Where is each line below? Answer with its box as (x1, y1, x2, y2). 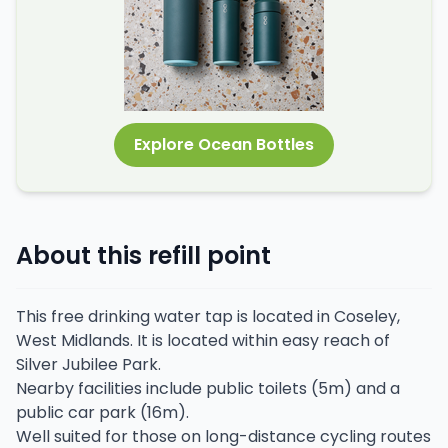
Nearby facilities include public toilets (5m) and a (16, 377, 400, 400)
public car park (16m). (16, 401, 189, 424)
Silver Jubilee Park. (16, 353, 161, 376)
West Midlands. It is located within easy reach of (16, 329, 390, 352)
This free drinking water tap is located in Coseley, (16, 305, 400, 328)
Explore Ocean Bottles (134, 133, 314, 156)
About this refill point (16, 239, 271, 272)
